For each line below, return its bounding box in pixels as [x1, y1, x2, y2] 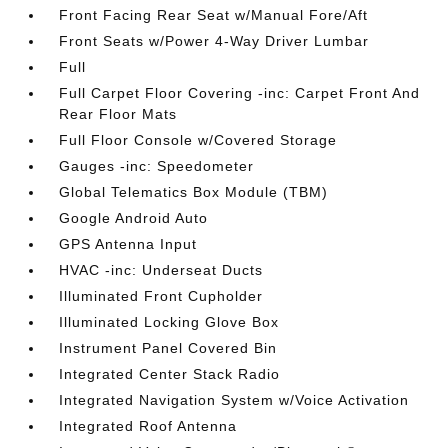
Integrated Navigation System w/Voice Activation [59, 392, 410, 408]
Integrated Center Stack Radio [59, 366, 281, 382]
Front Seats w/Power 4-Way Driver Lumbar [59, 33, 370, 49]
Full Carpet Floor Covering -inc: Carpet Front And [59, 85, 421, 101]
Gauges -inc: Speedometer [59, 158, 255, 174]
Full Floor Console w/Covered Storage [59, 132, 338, 148]
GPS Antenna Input [59, 236, 198, 252]
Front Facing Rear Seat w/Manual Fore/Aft [59, 7, 369, 23]
